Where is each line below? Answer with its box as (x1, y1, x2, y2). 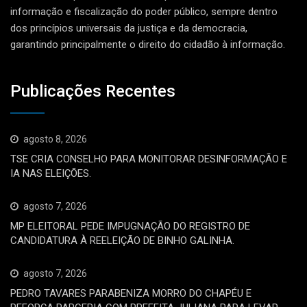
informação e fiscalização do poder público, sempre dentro (10, 5, 278, 18)
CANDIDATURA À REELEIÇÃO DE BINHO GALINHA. (10, 234, 234, 247)
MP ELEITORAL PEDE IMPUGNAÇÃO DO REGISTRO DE (10, 220, 250, 233)
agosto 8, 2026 (23, 134, 87, 145)
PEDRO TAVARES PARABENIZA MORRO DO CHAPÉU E (10, 287, 251, 300)
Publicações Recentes (10, 82, 175, 101)
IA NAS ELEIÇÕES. (10, 167, 91, 180)
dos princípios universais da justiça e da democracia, (10, 21, 247, 34)
